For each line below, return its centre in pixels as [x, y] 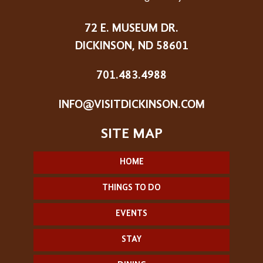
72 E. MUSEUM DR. [131, 29]
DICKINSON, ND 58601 [131, 47]
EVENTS [131, 214]
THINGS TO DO [131, 188]
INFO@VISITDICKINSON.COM [131, 105]
